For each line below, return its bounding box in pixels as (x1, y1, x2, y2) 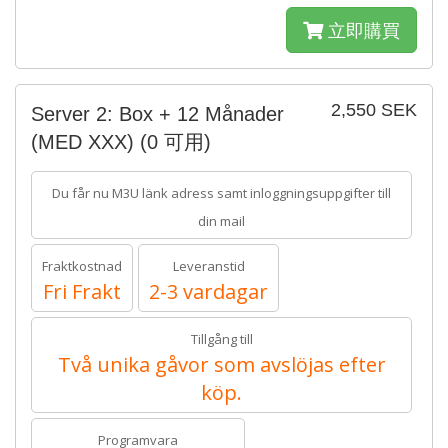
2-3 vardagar (149, 278, 268, 305)
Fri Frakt (43, 278, 121, 305)
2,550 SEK (331, 100, 417, 120)
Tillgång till (190, 330, 253, 348)
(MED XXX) (31, 131, 140, 153)
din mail (198, 212, 245, 230)
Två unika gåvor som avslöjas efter (57, 351, 386, 378)
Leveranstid (172, 257, 245, 275)
